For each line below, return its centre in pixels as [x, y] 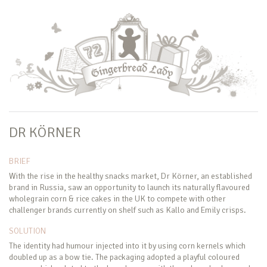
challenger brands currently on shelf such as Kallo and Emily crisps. [128, 210]
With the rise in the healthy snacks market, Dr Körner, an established [131, 176]
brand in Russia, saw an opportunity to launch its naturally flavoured [129, 187]
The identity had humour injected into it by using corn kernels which [127, 246]
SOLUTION [27, 231]
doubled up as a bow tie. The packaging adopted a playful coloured [124, 257]
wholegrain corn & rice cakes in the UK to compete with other [117, 198]
